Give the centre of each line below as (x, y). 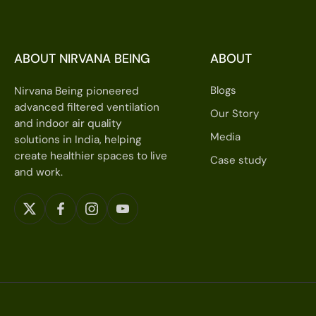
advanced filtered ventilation (87, 107)
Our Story (235, 114)
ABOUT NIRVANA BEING (83, 59)
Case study (239, 160)
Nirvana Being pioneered (77, 91)
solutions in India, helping (78, 140)
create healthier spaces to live (91, 156)
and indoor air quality (68, 123)
